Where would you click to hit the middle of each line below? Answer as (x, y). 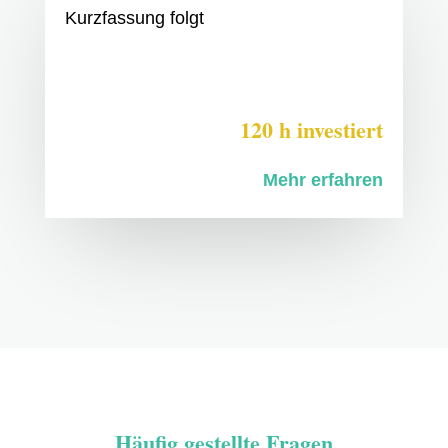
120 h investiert (312, 130)
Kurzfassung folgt (134, 18)
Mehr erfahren (323, 180)
